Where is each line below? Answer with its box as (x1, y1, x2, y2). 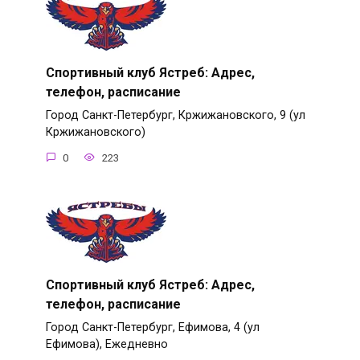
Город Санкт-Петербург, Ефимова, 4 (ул (45, 321, 260, 335)
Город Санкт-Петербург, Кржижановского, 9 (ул (45, 108, 305, 123)
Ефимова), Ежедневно (45, 337, 168, 352)
